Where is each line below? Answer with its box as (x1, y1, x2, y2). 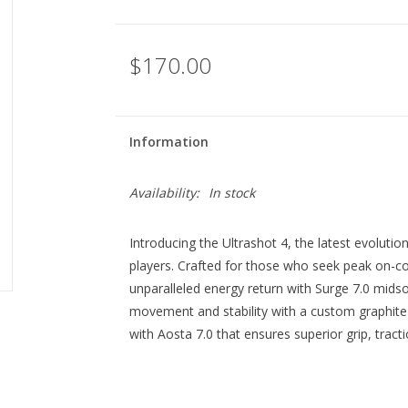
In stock (208, 184, 255, 201)
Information (128, 133, 209, 150)
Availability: (128, 184, 199, 201)
